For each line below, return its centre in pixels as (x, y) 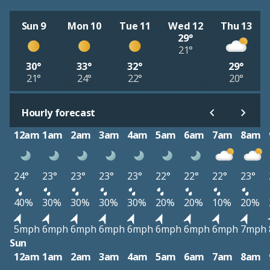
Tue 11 (135, 26)
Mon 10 (84, 26)
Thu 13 (236, 26)
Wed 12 (186, 26)
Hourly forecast (59, 113)
